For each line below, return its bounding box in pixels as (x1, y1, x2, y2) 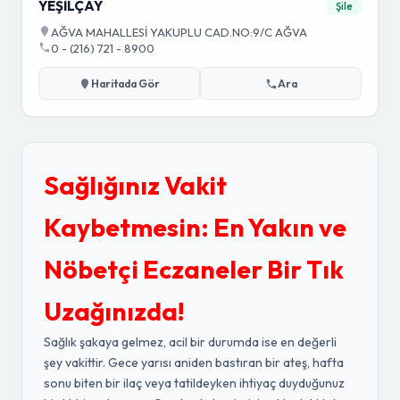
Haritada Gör (91, 77, 160, 90)
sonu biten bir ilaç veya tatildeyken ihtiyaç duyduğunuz (44, 375, 345, 391)
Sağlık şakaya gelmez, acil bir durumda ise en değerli (44, 334, 337, 350)
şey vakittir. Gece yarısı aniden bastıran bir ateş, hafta (44, 354, 344, 371)
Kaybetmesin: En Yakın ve (44, 212, 346, 243)
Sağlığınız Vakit (44, 170, 227, 201)
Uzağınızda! (44, 296, 185, 327)
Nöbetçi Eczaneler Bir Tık (44, 254, 344, 285)
